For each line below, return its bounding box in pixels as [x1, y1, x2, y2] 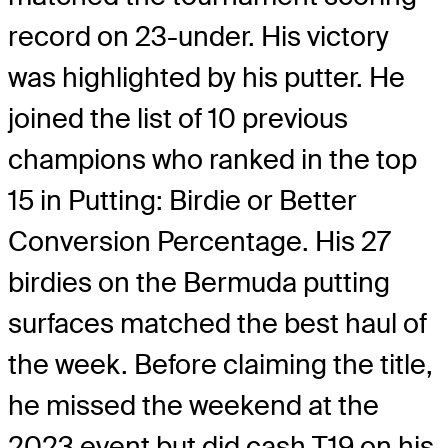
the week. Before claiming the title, [8, 347, 433, 383]
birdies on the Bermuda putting [8, 265, 390, 301]
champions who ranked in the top [8, 142, 417, 178]
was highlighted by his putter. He [8, 60, 405, 96]
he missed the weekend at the [8, 388, 379, 424]
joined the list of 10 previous [8, 101, 348, 137]
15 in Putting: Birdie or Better [8, 183, 357, 219]
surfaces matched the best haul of [8, 306, 427, 342]
